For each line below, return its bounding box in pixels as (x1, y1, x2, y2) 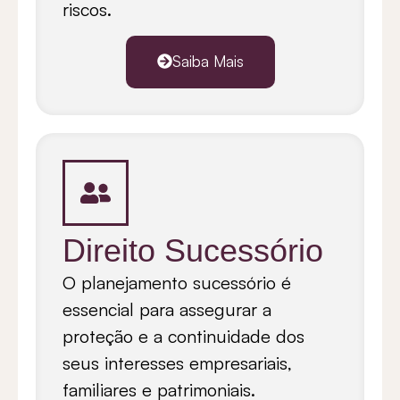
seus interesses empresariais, (62, 351, 292, 374)
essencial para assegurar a (62, 297, 271, 321)
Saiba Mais (171, 51, 244, 71)
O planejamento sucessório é (62, 271, 291, 294)
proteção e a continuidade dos (62, 324, 304, 347)
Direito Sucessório (62, 231, 323, 269)
